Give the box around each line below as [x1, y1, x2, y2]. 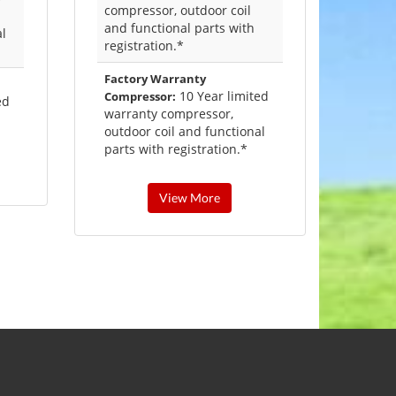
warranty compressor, [103, 105, 233, 123]
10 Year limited [175, 88, 269, 105]
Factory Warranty [103, 71, 206, 88]
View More [159, 190, 221, 206]
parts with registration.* [103, 141, 247, 158]
